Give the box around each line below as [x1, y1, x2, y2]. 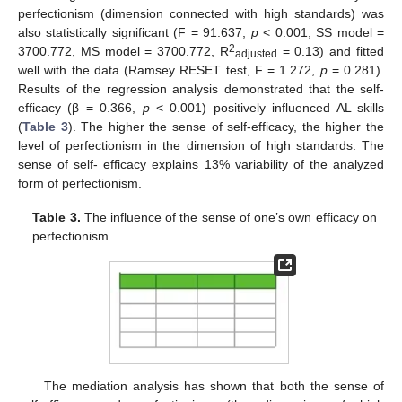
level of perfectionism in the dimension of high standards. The [18, 137, 384, 153]
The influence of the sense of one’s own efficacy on [80, 209, 377, 224]
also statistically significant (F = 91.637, [18, 24, 251, 39]
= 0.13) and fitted [276, 43, 385, 58]
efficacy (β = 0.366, [18, 100, 143, 115]
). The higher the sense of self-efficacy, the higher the [67, 118, 385, 134]
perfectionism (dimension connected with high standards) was [18, 5, 384, 21]
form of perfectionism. [18, 175, 142, 190]
